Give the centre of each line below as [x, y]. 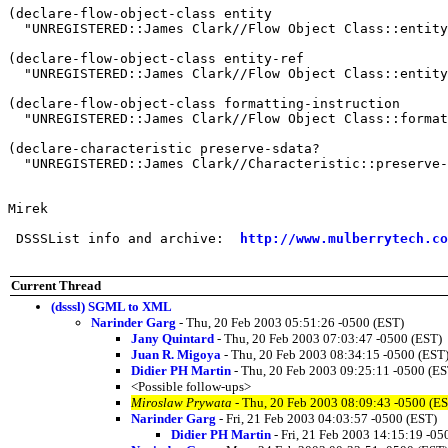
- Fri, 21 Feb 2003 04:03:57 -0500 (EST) [326, 418]
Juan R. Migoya [176, 354]
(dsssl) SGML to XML [111, 306]
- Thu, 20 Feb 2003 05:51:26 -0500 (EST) [290, 322]
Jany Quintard [172, 338]
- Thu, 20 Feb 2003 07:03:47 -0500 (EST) [328, 338]
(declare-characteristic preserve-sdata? [164, 148]
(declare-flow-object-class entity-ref [156, 58]
